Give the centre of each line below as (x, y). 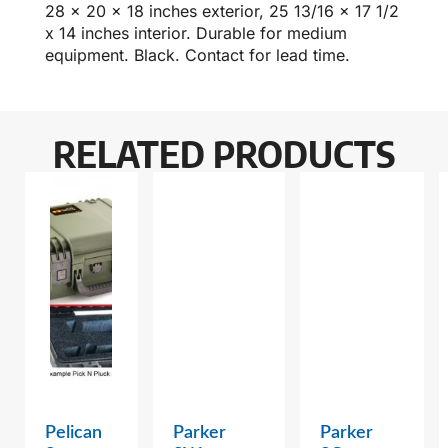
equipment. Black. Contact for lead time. (197, 55)
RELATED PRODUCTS (224, 154)
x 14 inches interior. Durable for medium (196, 33)
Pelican (73, 433)
